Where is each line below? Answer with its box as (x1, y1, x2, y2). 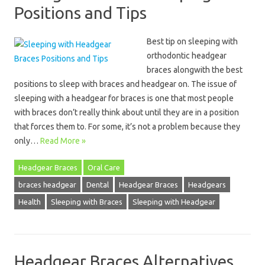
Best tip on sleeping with (147, 37, 238, 46)
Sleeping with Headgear (132, 198, 215, 206)
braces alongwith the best (147, 65, 243, 75)
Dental (86, 180, 109, 189)
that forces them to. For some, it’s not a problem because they (14, 122, 240, 131)
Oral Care (88, 163, 120, 172)
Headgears (188, 180, 226, 189)
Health (18, 198, 41, 206)
